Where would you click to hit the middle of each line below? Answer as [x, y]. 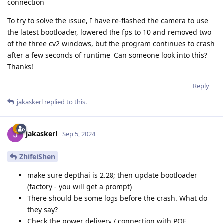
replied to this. [65, 102]
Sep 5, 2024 [79, 134]
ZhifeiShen [37, 157]
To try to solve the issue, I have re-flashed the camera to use [108, 21]
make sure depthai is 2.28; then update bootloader [112, 175]
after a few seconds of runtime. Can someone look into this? [107, 55]
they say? [43, 210]
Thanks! [20, 67]
